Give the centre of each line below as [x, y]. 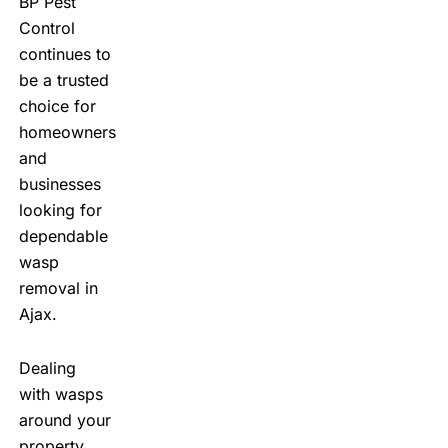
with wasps [60, 393]
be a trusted [63, 79]
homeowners [67, 131]
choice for [57, 105]
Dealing [47, 367]
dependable [63, 235]
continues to [64, 53]
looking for [60, 209]
